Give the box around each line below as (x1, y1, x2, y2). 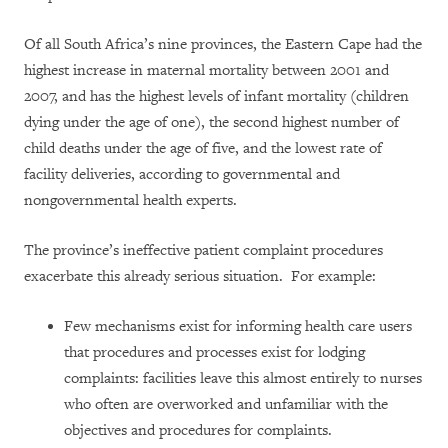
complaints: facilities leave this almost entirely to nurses (64, 369, 422, 388)
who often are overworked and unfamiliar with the (64, 395, 388, 414)
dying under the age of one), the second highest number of (24, 113, 399, 132)
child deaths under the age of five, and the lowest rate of (24, 139, 382, 158)
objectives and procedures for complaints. (64, 421, 336, 440)
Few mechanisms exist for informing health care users (64, 317, 412, 336)
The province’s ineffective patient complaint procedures (24, 241, 383, 260)
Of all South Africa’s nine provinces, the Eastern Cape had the (24, 35, 422, 54)
